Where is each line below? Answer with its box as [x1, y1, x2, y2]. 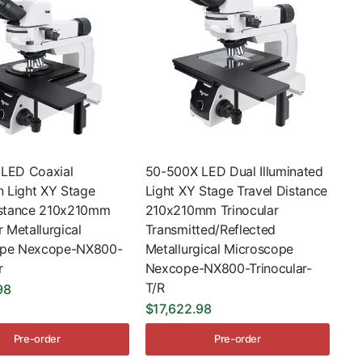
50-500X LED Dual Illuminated [145, 162, 323, 179]
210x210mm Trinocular [145, 201, 279, 218]
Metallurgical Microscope [145, 240, 294, 257]
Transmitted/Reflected [145, 221, 276, 238]
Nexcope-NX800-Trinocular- [145, 259, 312, 276]
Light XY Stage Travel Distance [145, 182, 328, 199]
